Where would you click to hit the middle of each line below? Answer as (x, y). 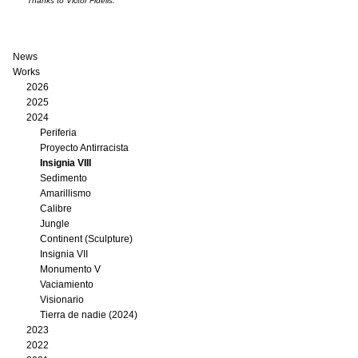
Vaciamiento (67, 284)
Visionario (62, 300)
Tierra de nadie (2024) (89, 315)
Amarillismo (66, 193)
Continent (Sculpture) (86, 239)
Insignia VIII (66, 163)
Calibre (56, 209)
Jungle (55, 224)
